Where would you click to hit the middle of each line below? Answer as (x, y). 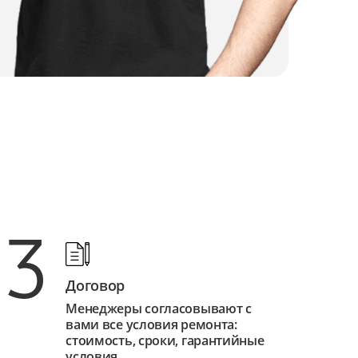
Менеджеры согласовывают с (159, 309)
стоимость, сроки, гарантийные (165, 341)
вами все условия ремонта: (151, 325)
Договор (95, 286)
